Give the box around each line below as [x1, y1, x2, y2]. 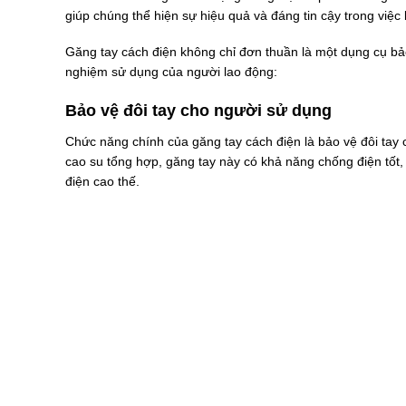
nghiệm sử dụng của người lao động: [65, 63, 277, 79]
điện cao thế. [65, 173, 140, 188]
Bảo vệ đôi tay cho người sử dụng [65, 101, 332, 121]
